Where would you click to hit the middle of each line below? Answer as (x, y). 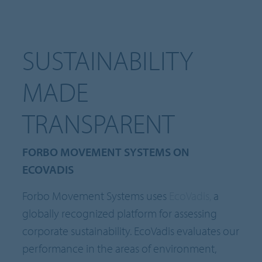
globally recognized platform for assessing (120, 213)
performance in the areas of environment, (120, 249)
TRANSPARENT (99, 123)
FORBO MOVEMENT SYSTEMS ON (106, 152)
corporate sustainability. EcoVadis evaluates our (131, 231)
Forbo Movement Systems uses (96, 196)
